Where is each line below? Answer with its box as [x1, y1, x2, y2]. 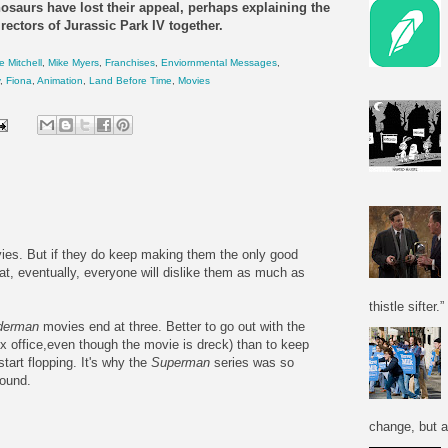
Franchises [105, 57, 155, 69]
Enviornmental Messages [161, 57, 277, 69]
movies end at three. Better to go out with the [39, 318, 305, 334]
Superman [151, 354, 210, 370]
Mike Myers [48, 57, 99, 69]
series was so [210, 354, 294, 370]
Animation [37, 75, 83, 87]
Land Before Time [89, 75, 172, 87]
